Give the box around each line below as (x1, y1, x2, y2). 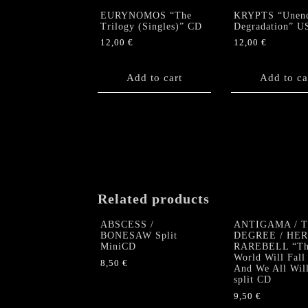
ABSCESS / (100, 219, 154, 230)
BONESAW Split (100, 230, 177, 241)
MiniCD (100, 241, 136, 252)
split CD (233, 274, 272, 285)
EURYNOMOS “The (100, 10, 192, 21)
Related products (98, 190, 210, 206)
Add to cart (126, 71, 182, 83)
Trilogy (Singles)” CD (100, 21, 202, 32)
